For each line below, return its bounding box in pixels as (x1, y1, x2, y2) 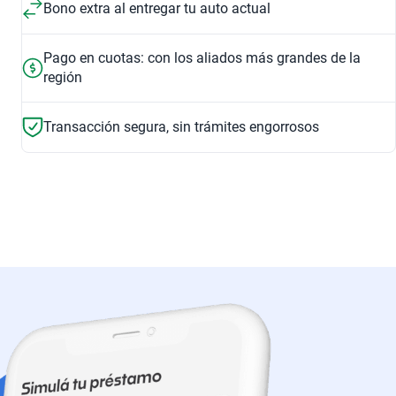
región (43, 69, 82, 86)
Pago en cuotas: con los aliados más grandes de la (43, 49, 361, 66)
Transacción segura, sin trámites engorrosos (43, 118, 319, 135)
